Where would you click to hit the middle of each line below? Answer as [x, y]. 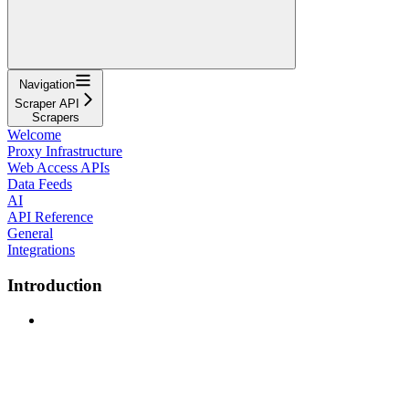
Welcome [34, 134]
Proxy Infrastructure [65, 151]
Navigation [47, 84]
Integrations [41, 249]
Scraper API [47, 103]
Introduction [55, 285]
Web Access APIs [58, 167]
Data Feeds [40, 184]
